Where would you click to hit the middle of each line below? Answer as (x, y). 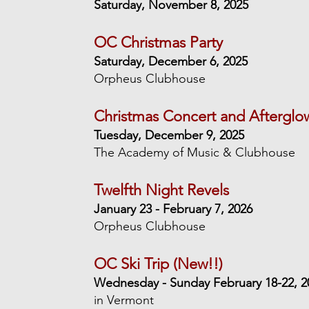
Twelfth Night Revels (162, 190)
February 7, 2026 (208, 209)
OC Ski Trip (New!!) (159, 264)
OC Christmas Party (159, 42)
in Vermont (124, 300)
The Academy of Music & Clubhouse (195, 152)
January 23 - (129, 209)
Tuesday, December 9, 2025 (169, 135)
